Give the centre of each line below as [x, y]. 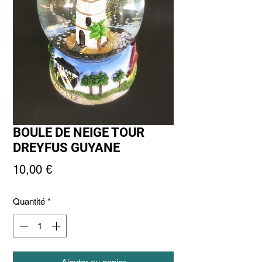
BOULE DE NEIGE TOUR [79, 133]
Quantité [29, 202]
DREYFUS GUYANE [66, 148]
